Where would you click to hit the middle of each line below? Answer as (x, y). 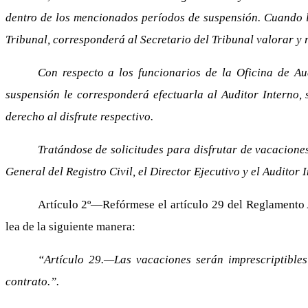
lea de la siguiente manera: (70, 227)
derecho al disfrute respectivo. (79, 117)
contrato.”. (32, 282)
